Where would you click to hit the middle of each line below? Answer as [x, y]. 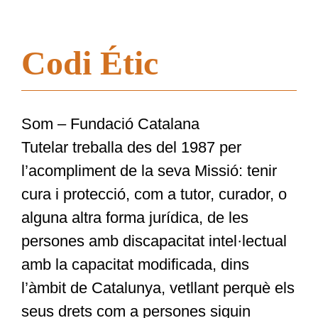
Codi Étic [89, 63]
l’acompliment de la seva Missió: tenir [149, 171]
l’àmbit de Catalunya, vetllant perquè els [158, 288]
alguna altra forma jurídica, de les [135, 218]
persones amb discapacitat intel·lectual [154, 241]
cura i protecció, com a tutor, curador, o [154, 194]
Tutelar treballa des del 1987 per [131, 148]
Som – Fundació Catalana [110, 124]
